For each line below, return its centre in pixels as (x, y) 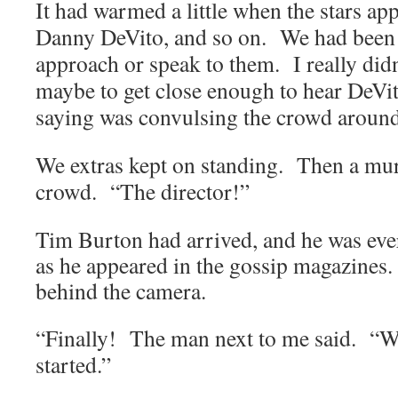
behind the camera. (121, 291)
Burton (111, 239)
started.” (73, 364)
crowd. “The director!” (143, 191)
